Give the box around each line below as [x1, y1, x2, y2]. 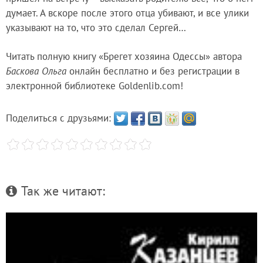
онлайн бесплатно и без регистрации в [66, 64, 240, 77]
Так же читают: [21, 183, 105, 200]
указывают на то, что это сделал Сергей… [6, 21, 186, 34]
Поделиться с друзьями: [6, 111, 114, 124]
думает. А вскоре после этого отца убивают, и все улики [6, 6, 249, 19]
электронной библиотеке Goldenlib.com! [6, 79, 183, 92]
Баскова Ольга [6, 64, 66, 77]
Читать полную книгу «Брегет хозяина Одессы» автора [6, 49, 242, 63]
